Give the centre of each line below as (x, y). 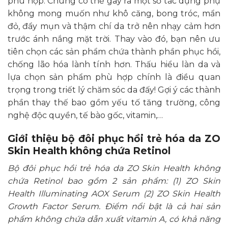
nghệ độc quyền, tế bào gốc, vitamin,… (85, 116)
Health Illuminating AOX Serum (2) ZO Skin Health (114, 193)
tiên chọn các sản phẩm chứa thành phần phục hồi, (114, 52)
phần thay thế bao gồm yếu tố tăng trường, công (114, 103)
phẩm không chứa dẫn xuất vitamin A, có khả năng (114, 219)
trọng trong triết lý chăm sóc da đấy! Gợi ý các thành (114, 90)
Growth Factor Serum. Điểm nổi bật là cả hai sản (114, 206)
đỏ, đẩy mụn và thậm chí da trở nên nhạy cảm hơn (114, 26)
